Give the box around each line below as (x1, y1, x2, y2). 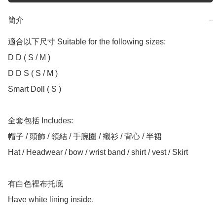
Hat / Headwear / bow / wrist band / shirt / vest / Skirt (8, 148, 188, 157)
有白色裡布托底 (8, 180, 63, 188)
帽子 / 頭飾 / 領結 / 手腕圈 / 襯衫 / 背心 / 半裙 (8, 132, 162, 141)
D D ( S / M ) (8, 53, 50, 62)
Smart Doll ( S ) (8, 85, 61, 94)
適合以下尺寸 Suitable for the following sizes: (8, 37, 166, 46)
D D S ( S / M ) (8, 69, 58, 78)
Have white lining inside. (8, 195, 94, 204)
